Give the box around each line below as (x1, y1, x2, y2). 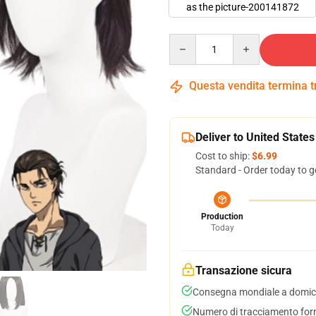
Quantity (169, 35, 207, 46)
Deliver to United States (195, 130, 315, 144)
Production (201, 212, 243, 221)
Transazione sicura (195, 264, 292, 277)
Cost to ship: (195, 150, 252, 162)
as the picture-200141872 (186, 1, 299, 13)
